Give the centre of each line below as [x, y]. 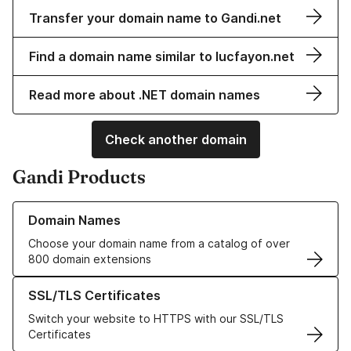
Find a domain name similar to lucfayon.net [162, 57]
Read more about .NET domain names [145, 95]
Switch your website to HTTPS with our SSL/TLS [156, 319]
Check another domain [175, 140]
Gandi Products [79, 177]
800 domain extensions [90, 259]
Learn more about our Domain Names [109, 209]
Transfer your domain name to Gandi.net [155, 18]
